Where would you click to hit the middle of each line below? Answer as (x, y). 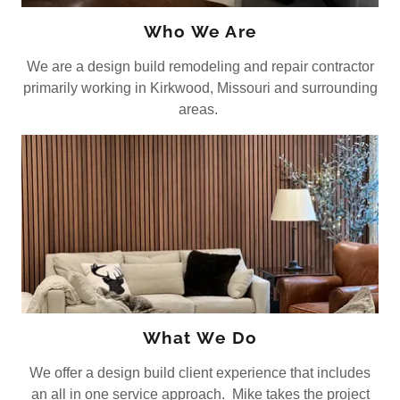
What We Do (200, 337)
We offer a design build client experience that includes (200, 372)
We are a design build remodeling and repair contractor (200, 67)
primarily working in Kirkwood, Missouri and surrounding (200, 88)
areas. (200, 110)
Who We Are (200, 32)
